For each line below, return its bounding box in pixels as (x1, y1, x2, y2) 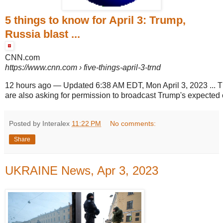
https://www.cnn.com (5, 63, 77, 72)
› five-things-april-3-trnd (77, 63, 161, 72)
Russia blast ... (5, 27, 80, 40)
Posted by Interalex (9, 119, 72, 127)
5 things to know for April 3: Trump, (5, 13, 186, 26)
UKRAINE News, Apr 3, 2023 (5, 163, 158, 177)
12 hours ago (5, 81, 51, 90)
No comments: (110, 119, 156, 127)
